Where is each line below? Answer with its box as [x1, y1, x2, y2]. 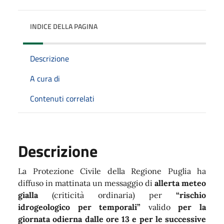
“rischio [176, 189, 206, 200]
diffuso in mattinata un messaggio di [18, 177, 154, 188]
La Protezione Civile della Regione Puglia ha [18, 165, 206, 176]
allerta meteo [154, 177, 206, 188]
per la [178, 201, 206, 212]
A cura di [30, 72, 60, 84]
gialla [18, 189, 38, 200]
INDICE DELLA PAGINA [30, 20, 97, 31]
